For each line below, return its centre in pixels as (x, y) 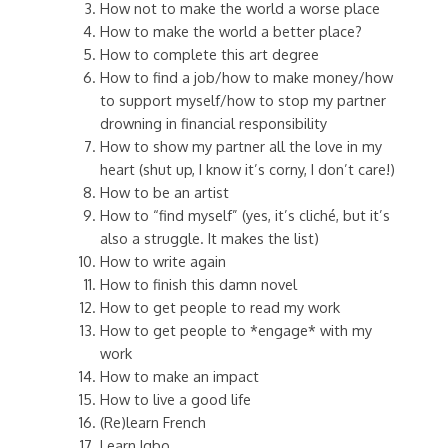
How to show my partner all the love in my (241, 145)
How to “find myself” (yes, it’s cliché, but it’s (245, 214)
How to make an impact (180, 375)
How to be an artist (165, 191)
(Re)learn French (153, 421)
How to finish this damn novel (199, 283)
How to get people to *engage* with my (236, 329)
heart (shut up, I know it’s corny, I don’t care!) (248, 168)
